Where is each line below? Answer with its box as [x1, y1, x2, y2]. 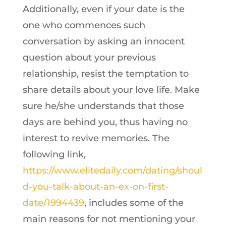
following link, [22, 149, 86, 160]
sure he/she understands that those [22, 100, 184, 111]
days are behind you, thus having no [22, 117, 188, 128]
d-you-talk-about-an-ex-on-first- [22, 181, 168, 192]
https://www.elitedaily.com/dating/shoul [22, 165, 202, 176]
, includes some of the [84, 197, 184, 208]
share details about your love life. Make [22, 84, 200, 95]
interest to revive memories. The [22, 133, 169, 144]
